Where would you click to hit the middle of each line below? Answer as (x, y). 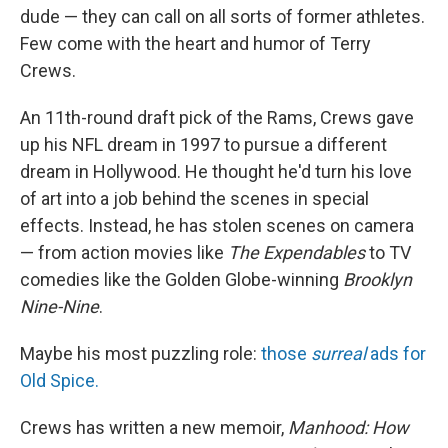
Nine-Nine (59, 306)
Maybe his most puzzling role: (140, 353)
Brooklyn (377, 279)
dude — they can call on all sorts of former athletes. (222, 16)
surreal (338, 353)
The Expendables (296, 252)
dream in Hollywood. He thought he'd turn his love (216, 171)
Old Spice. (59, 380)
